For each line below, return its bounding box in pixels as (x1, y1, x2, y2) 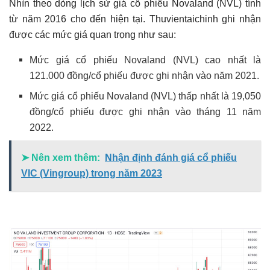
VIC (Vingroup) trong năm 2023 (21, 168, 162, 178)
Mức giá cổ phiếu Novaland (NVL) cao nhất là (30, 54, 261, 65)
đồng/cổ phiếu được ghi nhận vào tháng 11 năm (30, 106, 261, 117)
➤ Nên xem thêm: (21, 152, 100, 163)
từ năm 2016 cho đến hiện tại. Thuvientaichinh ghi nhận (9, 13, 261, 24)
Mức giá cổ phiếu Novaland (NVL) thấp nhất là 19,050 (30, 90, 261, 101)
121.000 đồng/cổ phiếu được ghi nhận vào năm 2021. (30, 70, 260, 81)
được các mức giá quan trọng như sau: (9, 29, 176, 40)
